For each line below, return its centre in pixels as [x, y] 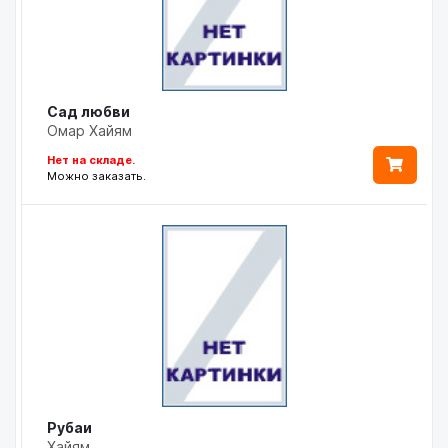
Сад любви [88, 111]
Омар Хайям [89, 130]
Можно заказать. [96, 175]
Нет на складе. [91, 159]
